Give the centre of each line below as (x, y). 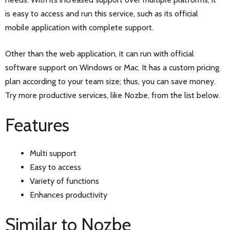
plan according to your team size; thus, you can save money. (110, 81)
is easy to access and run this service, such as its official (102, 13)
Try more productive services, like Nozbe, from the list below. (113, 95)
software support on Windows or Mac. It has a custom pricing (112, 67)
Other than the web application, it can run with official (100, 53)
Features (37, 125)
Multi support (53, 153)
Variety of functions (64, 181)
